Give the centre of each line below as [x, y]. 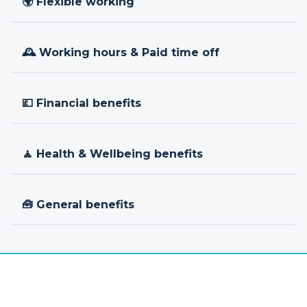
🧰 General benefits [78, 205]
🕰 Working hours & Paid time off [121, 52]
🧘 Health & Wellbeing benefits [112, 154]
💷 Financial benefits [82, 103]
